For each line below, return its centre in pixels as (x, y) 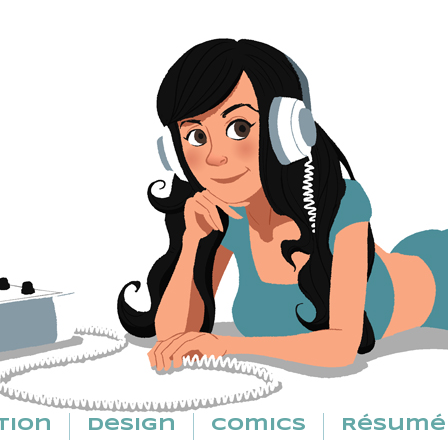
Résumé (393, 426)
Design (131, 426)
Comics (258, 426)
